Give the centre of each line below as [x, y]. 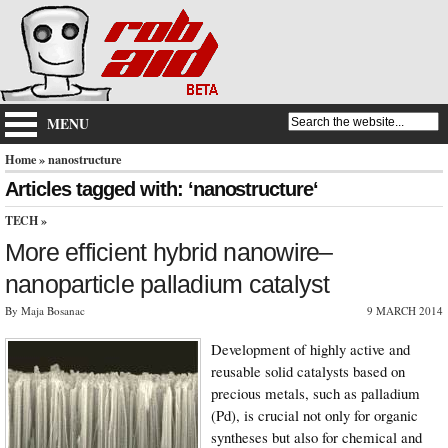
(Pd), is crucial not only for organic [314, 414]
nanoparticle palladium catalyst [167, 283]
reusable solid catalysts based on [308, 370]
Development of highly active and [310, 348]
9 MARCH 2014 [405, 310]
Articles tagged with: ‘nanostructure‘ [162, 189]
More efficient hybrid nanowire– [169, 251]
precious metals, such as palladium [315, 392]
